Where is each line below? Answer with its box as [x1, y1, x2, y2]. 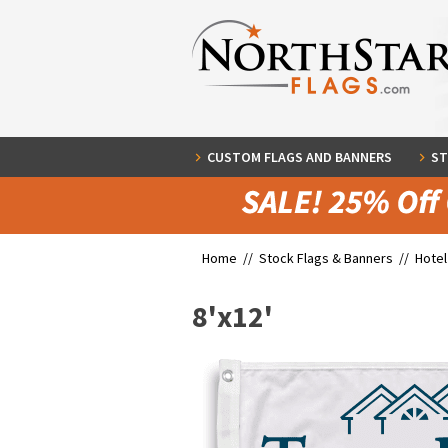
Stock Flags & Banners [259, 249, 393, 267]
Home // [202, 249, 259, 267]
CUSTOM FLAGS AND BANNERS [207, 148, 392, 166]
